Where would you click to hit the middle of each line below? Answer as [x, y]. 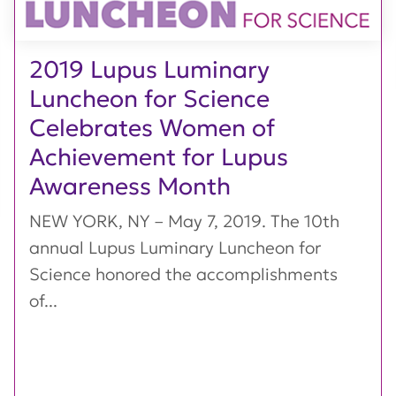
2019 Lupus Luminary [149, 69]
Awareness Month [130, 186]
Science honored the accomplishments [183, 274]
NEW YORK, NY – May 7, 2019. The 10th [184, 221]
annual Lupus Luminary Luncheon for [175, 247]
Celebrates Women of [152, 127]
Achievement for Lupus [159, 156]
